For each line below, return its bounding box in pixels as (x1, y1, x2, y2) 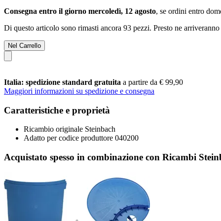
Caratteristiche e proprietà (4, 105, 110, 115)
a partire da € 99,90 (123, 77, 183, 86)
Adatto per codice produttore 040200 (24, 134, 139, 143)
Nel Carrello (8, 41, 41, 49)
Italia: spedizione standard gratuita (4, 77, 123, 86)
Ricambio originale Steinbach (24, 125, 115, 134)
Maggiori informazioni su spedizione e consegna (4, 86, 154, 95)
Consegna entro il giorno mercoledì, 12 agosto (4, 6, 156, 15)
